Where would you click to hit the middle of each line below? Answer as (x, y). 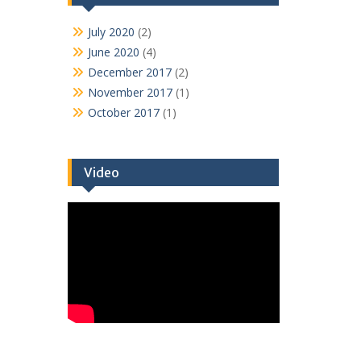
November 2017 (130, 92)
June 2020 (113, 52)
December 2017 (129, 72)
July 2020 (111, 31)
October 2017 (123, 112)
